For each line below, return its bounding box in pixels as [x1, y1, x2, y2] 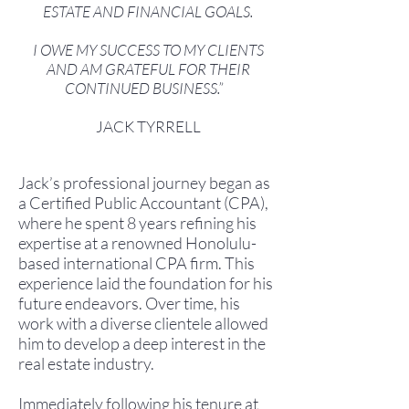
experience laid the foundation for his [18, 273, 273, 293]
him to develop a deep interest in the [18, 333, 266, 353]
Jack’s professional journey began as [18, 173, 270, 193]
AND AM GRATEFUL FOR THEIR [46, 59, 250, 79]
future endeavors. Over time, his [18, 293, 240, 313]
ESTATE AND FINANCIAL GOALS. [43, 2, 253, 21]
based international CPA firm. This [18, 253, 255, 273]
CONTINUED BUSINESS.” [65, 79, 228, 98]
